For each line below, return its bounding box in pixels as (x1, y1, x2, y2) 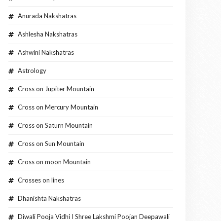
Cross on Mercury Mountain (18, 103, 98, 111)
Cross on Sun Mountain (18, 140, 84, 148)
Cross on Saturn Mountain (18, 121, 93, 130)
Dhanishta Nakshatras (18, 194, 81, 203)
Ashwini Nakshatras (18, 48, 74, 57)
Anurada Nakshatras (18, 12, 76, 20)
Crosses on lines (18, 176, 64, 184)
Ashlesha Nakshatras (18, 30, 77, 38)
